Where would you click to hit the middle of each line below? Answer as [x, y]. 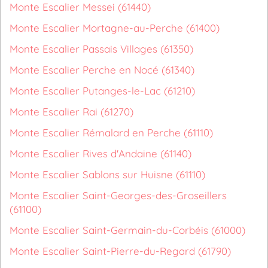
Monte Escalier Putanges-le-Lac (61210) [102, 91]
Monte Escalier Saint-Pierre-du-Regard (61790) [120, 251]
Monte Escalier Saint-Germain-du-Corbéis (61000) [127, 230]
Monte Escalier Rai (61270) [71, 112]
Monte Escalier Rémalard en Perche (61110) [111, 133]
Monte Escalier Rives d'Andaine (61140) [100, 153]
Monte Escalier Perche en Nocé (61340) [102, 70]
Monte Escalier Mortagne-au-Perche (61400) [115, 28]
